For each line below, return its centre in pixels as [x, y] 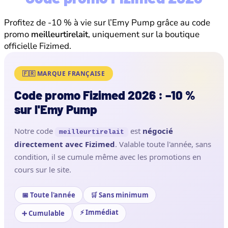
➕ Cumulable [43, 213]
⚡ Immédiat [99, 212]
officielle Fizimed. [38, 46]
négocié [158, 131]
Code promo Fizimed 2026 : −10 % [105, 95]
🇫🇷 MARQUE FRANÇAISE [64, 73]
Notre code [35, 131]
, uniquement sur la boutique [144, 34]
